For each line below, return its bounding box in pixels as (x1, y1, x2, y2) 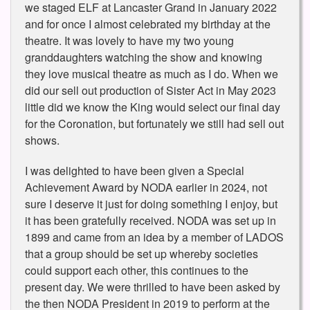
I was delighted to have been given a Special (25, 163, 244, 179)
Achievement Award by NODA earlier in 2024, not (25, 179, 267, 196)
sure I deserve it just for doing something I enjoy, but (25, 196, 277, 212)
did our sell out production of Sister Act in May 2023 (25, 82, 276, 99)
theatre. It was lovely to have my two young (25, 33, 234, 49)
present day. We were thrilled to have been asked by (25, 279, 280, 295)
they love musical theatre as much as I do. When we (25, 66, 278, 82)
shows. (25, 132, 60, 149)
